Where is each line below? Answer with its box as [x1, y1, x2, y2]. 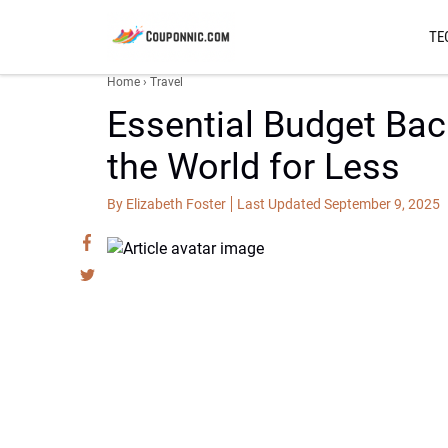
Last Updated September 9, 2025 [237, 196, 440, 212]
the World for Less [107, 146, 400, 188]
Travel [150, 75, 183, 89]
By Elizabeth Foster [107, 196, 226, 212]
